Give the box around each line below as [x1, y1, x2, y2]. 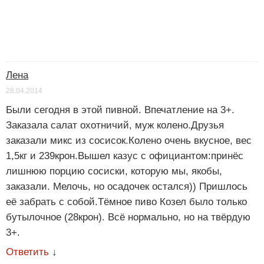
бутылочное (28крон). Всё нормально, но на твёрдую [6, 211, 250, 223]
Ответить [6, 246, 49, 258]
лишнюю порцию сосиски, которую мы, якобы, [6, 165, 222, 177]
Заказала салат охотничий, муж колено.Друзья [6, 119, 224, 131]
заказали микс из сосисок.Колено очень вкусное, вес [6, 134, 252, 146]
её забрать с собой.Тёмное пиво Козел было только [6, 196, 247, 207]
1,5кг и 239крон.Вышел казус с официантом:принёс [6, 150, 243, 161]
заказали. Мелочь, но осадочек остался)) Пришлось [6, 180, 247, 192]
